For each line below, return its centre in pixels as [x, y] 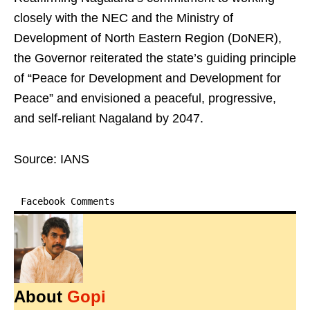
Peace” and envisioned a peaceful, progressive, [145, 98]
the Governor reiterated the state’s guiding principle [155, 58]
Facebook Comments [68, 201]
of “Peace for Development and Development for [147, 78]
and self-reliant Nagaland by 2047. [109, 118]
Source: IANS [52, 159]
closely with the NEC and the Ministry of [124, 18]
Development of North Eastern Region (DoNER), [148, 38]
